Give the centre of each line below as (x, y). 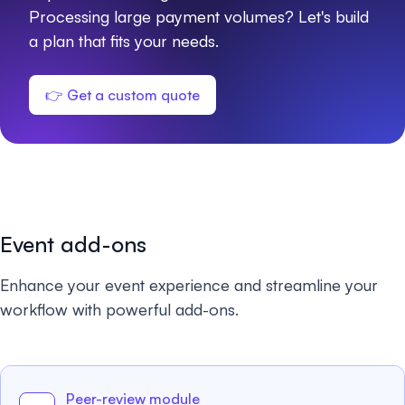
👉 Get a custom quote (122, 95)
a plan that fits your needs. (124, 41)
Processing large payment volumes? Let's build (199, 16)
